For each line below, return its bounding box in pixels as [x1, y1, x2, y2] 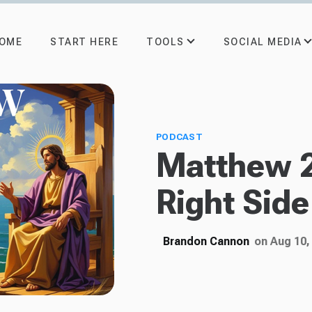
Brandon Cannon [163, 235, 249, 248]
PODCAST [156, 132, 203, 142]
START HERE [50, 36, 118, 47]
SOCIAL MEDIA [223, 36, 302, 47]
